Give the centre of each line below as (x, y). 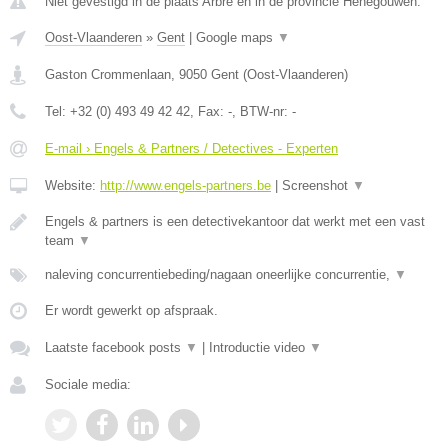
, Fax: (209, 111)
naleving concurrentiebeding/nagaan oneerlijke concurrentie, (219, 274)
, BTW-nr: (262, 111)
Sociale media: (88, 384)
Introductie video (259, 347)
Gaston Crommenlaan (108, 74)
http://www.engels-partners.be (185, 185)
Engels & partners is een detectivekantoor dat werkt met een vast (235, 221)
